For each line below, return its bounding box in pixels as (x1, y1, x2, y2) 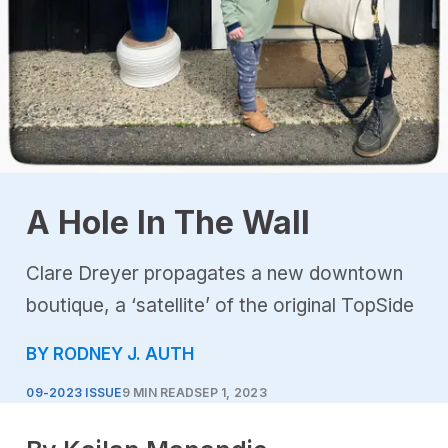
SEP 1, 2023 (194, 385, 267, 401)
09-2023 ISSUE (26, 385, 122, 401)
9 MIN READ (121, 385, 195, 401)
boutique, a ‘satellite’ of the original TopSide (26, 294, 415, 318)
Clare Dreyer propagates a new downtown (26, 262, 404, 286)
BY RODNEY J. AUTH (26, 343, 195, 365)
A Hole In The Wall (26, 203, 311, 243)
